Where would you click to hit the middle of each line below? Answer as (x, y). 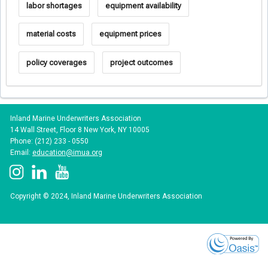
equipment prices (130, 34)
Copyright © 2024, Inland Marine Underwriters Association (106, 197)
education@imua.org (67, 153)
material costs (51, 34)
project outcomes (141, 62)
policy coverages (56, 62)
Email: (21, 153)
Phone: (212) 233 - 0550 (49, 141)
